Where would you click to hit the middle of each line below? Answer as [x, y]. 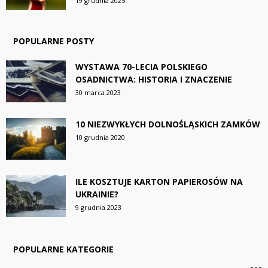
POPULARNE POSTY [54, 41]
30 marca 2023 [98, 93]
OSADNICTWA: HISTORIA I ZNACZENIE [154, 80]
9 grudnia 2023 [98, 208]
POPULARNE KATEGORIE [63, 249]
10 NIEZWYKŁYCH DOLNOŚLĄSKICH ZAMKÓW [168, 124]
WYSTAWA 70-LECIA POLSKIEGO [141, 67]
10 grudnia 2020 [100, 138]
